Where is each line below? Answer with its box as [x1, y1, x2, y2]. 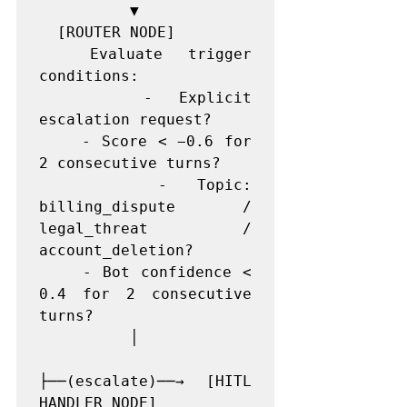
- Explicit [39, 89, 144, 106]
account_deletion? [39, 242, 194, 259]
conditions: [39, 67, 139, 84]
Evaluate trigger [39, 45, 90, 63]
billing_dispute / [39, 198, 252, 215]
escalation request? [39, 111, 212, 128]
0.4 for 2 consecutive [39, 285, 252, 303]
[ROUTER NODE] [39, 24, 57, 41]
